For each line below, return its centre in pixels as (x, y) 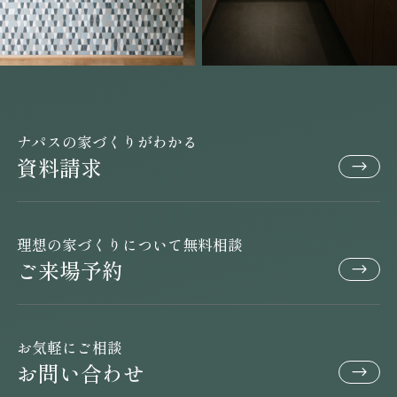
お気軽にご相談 (70, 348)
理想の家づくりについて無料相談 (130, 245)
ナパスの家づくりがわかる (108, 142)
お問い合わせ (81, 373)
